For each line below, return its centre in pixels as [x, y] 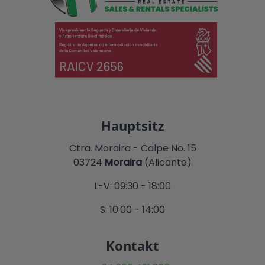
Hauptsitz [132, 125]
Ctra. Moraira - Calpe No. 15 [132, 148]
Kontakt [132, 245]
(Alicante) [167, 162]
